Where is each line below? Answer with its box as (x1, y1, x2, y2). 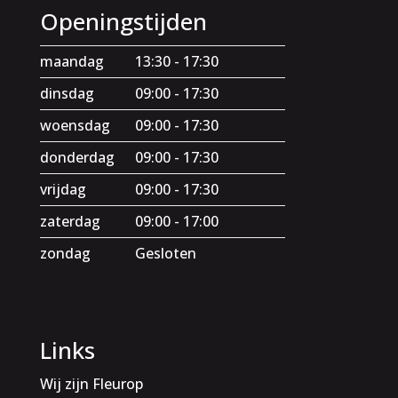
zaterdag (39, 211, 100, 232)
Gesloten (134, 243, 196, 264)
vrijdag (39, 179, 86, 200)
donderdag (39, 147, 115, 168)
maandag (39, 52, 104, 72)
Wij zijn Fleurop (39, 374, 143, 394)
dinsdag (39, 84, 94, 104)
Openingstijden (39, 5, 207, 38)
